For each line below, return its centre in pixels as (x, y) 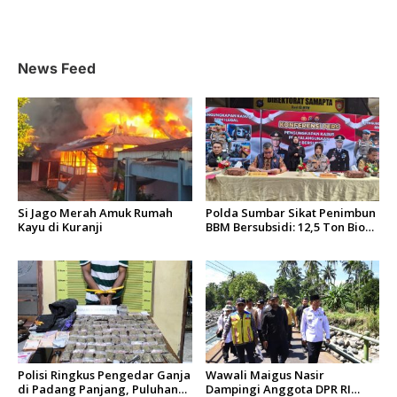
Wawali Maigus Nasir (265, 375)
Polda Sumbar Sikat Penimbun (290, 212)
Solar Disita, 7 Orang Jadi (276, 241)
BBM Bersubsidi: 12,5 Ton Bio (285, 226)
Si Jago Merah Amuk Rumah (95, 212)
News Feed (57, 69)
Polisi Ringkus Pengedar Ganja (104, 375)
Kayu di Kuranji (60, 226)
